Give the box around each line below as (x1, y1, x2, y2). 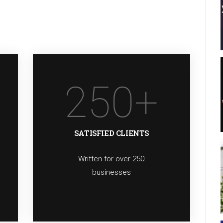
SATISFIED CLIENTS (74, 128, 149, 138)
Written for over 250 (78, 154, 145, 163)
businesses (92, 168, 131, 177)
